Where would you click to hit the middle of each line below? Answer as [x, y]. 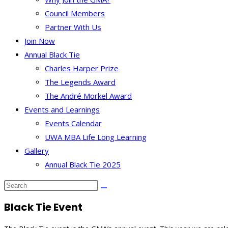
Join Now [40, 41]
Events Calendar [73, 123]
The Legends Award [80, 82]
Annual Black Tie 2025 [83, 164]
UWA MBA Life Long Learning [96, 137]
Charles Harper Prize [82, 68]
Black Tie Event [43, 207]
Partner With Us [73, 27]
